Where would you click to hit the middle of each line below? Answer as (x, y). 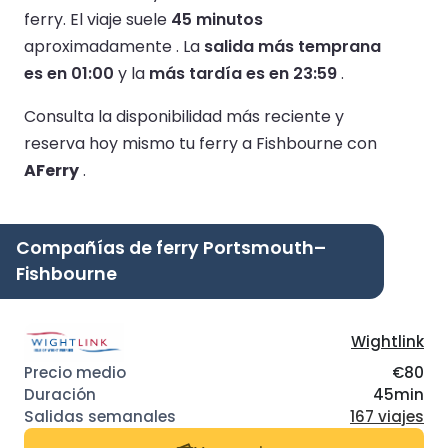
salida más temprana (292, 46)
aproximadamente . (103, 46)
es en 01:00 (69, 73)
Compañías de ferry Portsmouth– (171, 247)
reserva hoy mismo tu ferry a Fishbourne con (200, 143)
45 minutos (217, 19)
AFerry (51, 170)
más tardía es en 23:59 (243, 73)
